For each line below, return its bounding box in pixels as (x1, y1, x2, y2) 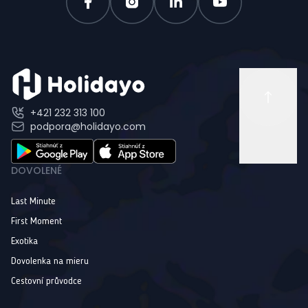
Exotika (11, 236, 38, 247)
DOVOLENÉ (11, 164, 62, 178)
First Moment (11, 217, 62, 227)
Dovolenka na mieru (11, 256, 89, 267)
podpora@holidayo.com (30, 120, 146, 134)
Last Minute (11, 197, 56, 207)
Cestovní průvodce (11, 276, 82, 287)
